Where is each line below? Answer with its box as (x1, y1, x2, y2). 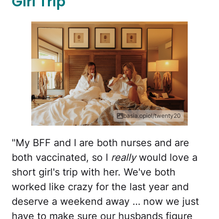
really (111, 152, 136, 164)
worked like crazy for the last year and (12, 181, 189, 193)
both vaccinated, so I (12, 152, 111, 164)
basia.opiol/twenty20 (123, 112, 181, 120)
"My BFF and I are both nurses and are (12, 137, 189, 149)
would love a (136, 152, 197, 164)
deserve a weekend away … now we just (12, 196, 199, 208)
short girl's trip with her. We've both (12, 166, 175, 178)
